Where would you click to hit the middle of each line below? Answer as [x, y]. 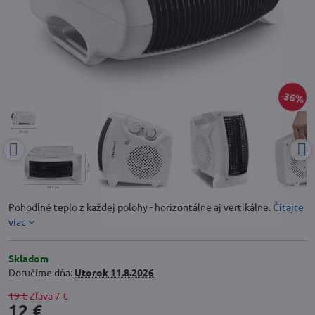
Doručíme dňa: [41, 272]
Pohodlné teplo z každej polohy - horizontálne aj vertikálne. [141, 207]
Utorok [91, 272]
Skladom [28, 258]
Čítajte [288, 207]
